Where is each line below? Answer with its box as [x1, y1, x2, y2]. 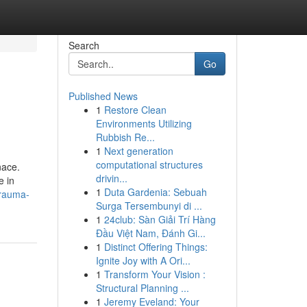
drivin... [95, 171, 127, 185]
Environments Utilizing [95, 116, 192, 130]
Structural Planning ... [95, 281, 189, 295]
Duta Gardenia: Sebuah [103, 185, 207, 199]
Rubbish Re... [95, 130, 155, 144]
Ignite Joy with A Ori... [95, 254, 191, 267]
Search [68, 38, 99, 52]
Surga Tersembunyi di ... [95, 199, 202, 212]
